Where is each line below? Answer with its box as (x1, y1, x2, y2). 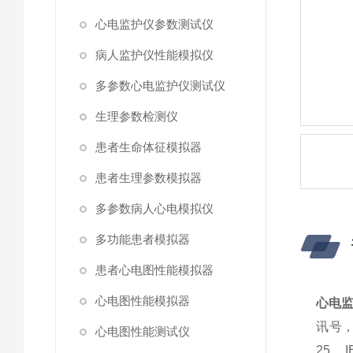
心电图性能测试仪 (95, 325, 190, 338)
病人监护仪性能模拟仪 (95, 48, 214, 61)
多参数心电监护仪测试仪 (95, 79, 225, 92)
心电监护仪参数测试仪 (95, 17, 214, 31)
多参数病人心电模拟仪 (95, 202, 214, 215)
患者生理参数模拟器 (95, 171, 202, 184)
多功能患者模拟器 (95, 232, 190, 246)
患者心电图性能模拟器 (95, 263, 214, 277)
